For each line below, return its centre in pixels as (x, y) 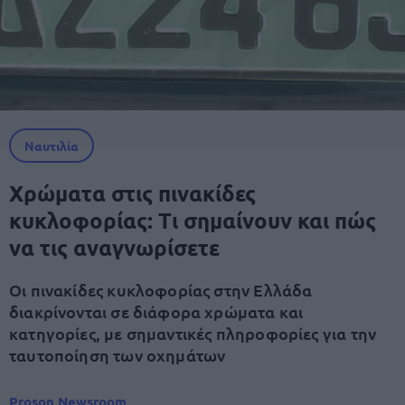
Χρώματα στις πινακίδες (132, 193)
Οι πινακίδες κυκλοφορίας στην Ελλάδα (161, 290)
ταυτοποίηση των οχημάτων (118, 355)
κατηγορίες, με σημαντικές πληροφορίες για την (193, 333)
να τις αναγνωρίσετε (114, 247)
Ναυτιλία (52, 146)
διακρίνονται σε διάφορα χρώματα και (156, 311)
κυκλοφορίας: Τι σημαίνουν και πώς (193, 220)
